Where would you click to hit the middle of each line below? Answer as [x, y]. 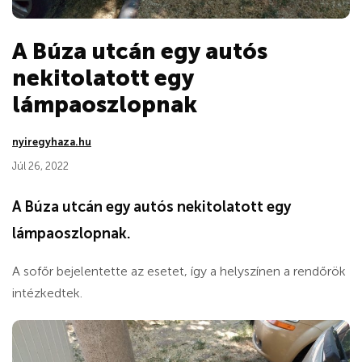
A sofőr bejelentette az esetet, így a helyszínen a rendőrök [179, 271]
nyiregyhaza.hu [52, 141]
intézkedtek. [47, 293]
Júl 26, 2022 [40, 166]
